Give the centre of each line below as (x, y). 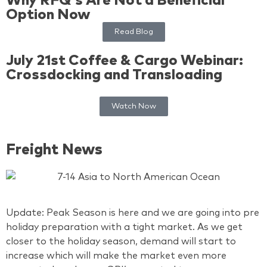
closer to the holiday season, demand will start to (121, 242)
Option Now (48, 15)
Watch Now (133, 106)
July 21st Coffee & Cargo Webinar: (125, 60)
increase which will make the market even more (116, 256)
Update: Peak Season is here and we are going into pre (133, 213)
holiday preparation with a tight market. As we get (124, 227)
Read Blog (133, 32)
